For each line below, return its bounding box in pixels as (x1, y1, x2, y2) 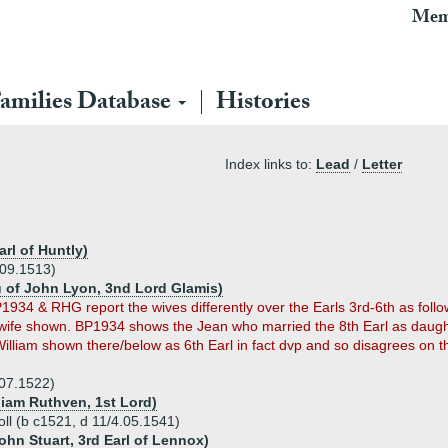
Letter (362, 156, 402, 172)
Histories (216, 84, 310, 125)
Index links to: (225, 156, 316, 172)
